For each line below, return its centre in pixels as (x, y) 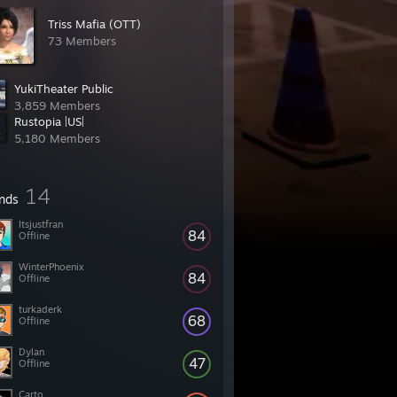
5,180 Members (57, 138)
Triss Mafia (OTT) (94, 24)
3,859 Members (57, 105)
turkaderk (40, 309)
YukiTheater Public (64, 89)
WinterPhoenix (51, 267)
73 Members (82, 41)
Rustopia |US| (49, 121)
